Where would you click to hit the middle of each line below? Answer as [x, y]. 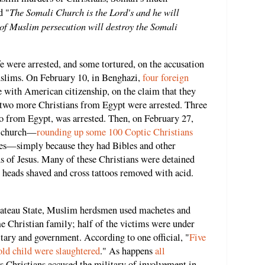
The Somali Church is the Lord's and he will [94, 12]
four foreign [166, 78]
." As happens [127, 251]
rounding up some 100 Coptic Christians [115, 132]
